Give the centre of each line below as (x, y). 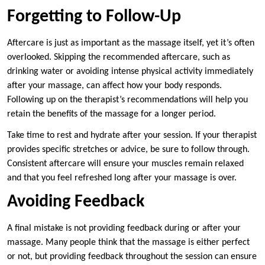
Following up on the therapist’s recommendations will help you (127, 100)
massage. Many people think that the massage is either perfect (128, 243)
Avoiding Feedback (76, 202)
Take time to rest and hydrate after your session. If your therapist (132, 136)
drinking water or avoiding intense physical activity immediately (130, 72)
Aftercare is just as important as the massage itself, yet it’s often (131, 43)
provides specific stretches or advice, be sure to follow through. (128, 150)
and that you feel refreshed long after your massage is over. (122, 178)
